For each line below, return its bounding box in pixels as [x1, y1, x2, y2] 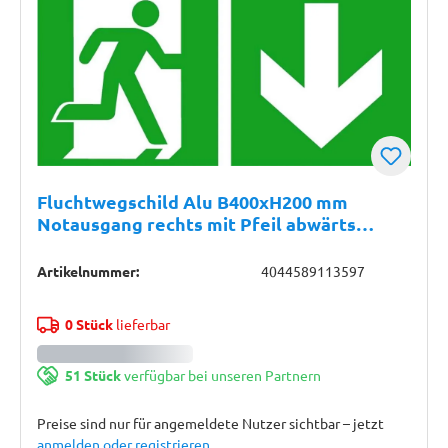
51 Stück [64, 366, 121, 384]
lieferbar [112, 315, 170, 333]
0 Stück [64, 315, 113, 333]
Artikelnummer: [37, 262, 139, 280]
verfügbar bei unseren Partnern [120, 366, 321, 384]
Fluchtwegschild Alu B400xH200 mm [37, 190, 348, 213]
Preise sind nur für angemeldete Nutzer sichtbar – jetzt [37, 414, 384, 432]
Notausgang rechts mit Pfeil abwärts [37, 212, 356, 235]
